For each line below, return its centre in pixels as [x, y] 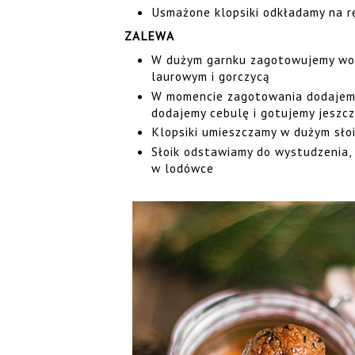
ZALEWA [147, 36]
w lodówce [182, 168]
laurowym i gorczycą [210, 76]
